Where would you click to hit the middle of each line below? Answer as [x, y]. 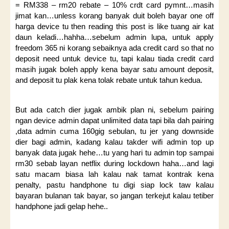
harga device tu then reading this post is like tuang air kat [114, 27]
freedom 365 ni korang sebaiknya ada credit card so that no [114, 48]
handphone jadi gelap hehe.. [62, 207]
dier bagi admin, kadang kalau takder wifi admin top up [114, 142]
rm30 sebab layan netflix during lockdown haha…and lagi [114, 164]
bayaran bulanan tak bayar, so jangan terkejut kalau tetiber [114, 196]
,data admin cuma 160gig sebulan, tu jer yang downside [114, 131]
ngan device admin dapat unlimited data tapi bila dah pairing [114, 121]
